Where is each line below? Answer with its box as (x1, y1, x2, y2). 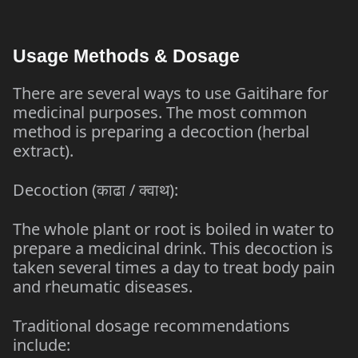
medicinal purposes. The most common (13, 101, 307, 123)
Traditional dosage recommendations (13, 315, 290, 336)
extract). (13, 140, 74, 161)
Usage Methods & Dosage (13, 46, 240, 66)
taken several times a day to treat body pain (13, 257, 335, 278)
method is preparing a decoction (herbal (13, 121, 309, 142)
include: (13, 334, 70, 356)
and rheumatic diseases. (13, 276, 193, 297)
